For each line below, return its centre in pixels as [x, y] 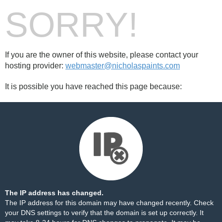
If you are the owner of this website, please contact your [102, 55]
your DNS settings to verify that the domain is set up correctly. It [104, 213]
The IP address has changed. [54, 193]
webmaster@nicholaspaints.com [123, 66]
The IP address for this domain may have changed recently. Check [109, 203]
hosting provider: [35, 66]
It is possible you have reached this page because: [93, 86]
